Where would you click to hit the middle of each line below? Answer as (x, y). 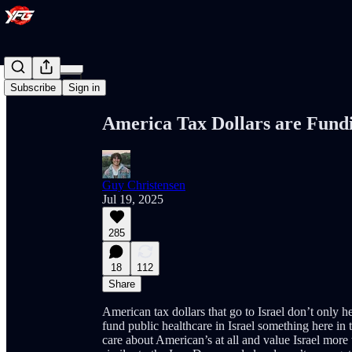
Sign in (84, 88)
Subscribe (33, 88)
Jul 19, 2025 (133, 199)
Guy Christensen (144, 185)
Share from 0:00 (136, 52)
